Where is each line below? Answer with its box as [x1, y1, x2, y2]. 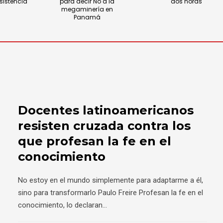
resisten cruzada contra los [18, 118, 191, 133]
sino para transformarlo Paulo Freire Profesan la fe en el [18, 188, 203, 197]
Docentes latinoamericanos [18, 103, 194, 117]
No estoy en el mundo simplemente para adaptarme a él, [18, 176, 203, 185]
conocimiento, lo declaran [18, 201, 103, 210]
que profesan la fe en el [18, 134, 171, 148]
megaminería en [61, 5, 113, 13]
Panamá [73, 13, 101, 21]
